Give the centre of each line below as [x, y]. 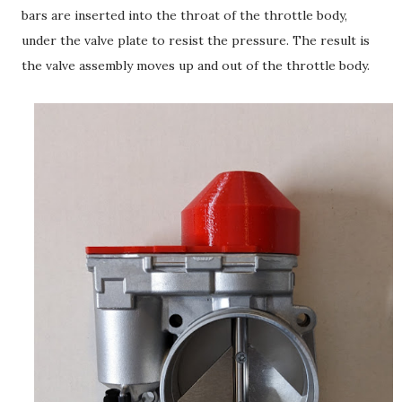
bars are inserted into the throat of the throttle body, [184, 15]
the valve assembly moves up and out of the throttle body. [196, 65]
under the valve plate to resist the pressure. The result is [196, 40]
